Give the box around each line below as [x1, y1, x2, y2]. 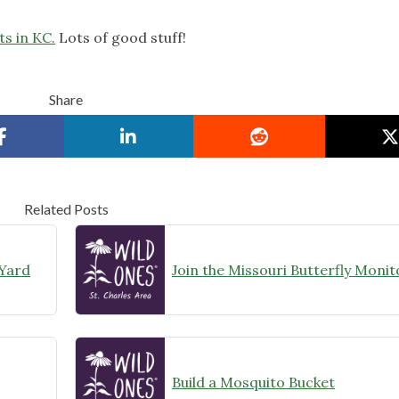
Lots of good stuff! [55, 28, 186, 46]
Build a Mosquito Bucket [172, 372, 335, 391]
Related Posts [23, 199, 109, 217]
